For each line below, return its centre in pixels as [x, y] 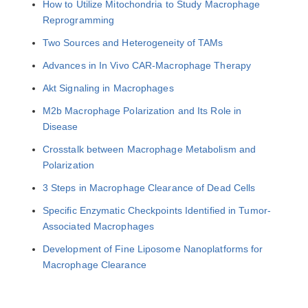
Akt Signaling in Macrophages [108, 88]
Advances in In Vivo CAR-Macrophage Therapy [147, 65]
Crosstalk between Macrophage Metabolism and [149, 149]
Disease [60, 126]
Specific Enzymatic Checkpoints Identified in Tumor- [156, 210]
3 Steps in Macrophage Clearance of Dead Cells [149, 187]
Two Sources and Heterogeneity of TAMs [133, 42]
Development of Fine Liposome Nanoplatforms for [153, 249]
